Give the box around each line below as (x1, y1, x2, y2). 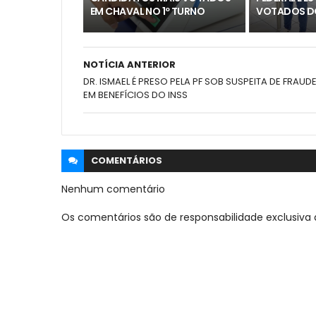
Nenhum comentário (61, 181, 165, 196)
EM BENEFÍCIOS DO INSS (83, 87, 188, 102)
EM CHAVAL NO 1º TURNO (90, 4, 205, 18)
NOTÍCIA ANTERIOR (83, 57, 176, 71)
